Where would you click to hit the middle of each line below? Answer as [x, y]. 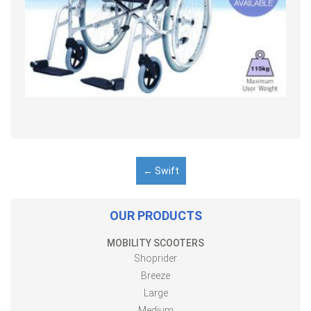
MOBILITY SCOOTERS [155, 243]
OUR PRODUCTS [155, 215]
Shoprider [155, 258]
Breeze [155, 275]
